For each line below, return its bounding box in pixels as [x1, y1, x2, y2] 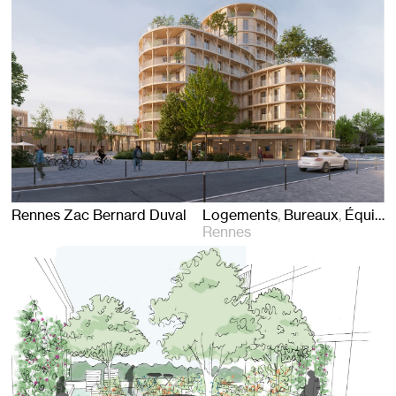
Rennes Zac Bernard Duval [11, 205, 190, 224]
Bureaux [284, 205, 339, 224]
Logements [202, 205, 278, 224]
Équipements [345, 205, 375, 224]
